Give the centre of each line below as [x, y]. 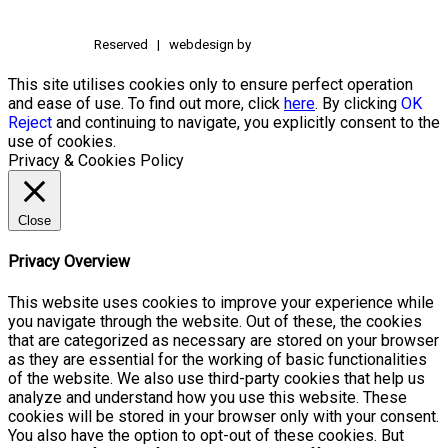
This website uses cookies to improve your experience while [221, 302]
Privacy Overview [69, 262]
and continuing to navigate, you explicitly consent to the [246, 123]
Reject [30, 123]
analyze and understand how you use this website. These [207, 397]
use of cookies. [62, 142]
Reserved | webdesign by [174, 44]
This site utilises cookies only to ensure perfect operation [210, 85]
